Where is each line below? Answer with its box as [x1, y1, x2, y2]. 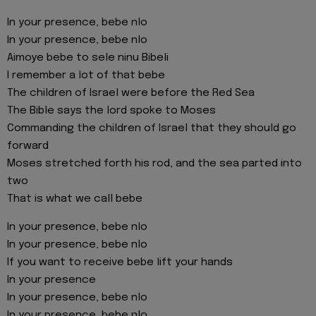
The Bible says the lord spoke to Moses [7, 104, 216, 116]
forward [7, 140, 49, 152]
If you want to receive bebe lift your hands [7, 256, 233, 268]
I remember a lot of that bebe [7, 69, 165, 81]
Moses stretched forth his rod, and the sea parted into [7, 157, 302, 169]
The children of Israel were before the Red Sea [7, 87, 255, 99]
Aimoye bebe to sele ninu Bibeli [7, 51, 169, 63]
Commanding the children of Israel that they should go [7, 122, 296, 134]
